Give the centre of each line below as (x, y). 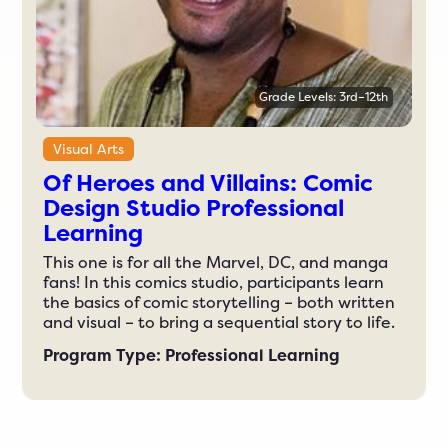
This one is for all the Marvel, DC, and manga (216, 263)
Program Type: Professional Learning (192, 356)
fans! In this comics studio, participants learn (214, 283)
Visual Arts (89, 148)
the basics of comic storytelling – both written (219, 303)
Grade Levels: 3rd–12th (324, 97)
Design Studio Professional (194, 207)
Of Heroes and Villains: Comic (208, 182)
